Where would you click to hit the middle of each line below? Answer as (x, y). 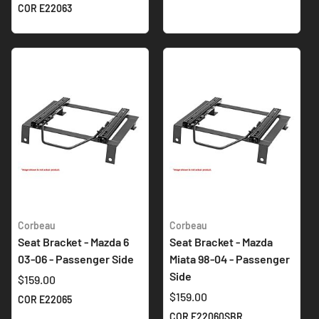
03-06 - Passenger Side (76, 259)
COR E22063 (45, 8)
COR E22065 (45, 300)
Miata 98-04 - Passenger (230, 259)
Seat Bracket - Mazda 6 (73, 242)
